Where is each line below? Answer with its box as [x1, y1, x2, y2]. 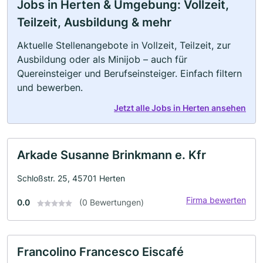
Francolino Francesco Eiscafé [17, 245, 184, 259]
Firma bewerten [186, 195, 246, 205]
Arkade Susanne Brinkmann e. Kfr [17, 148, 206, 162]
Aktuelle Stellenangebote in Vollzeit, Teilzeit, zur [17, 39, 231, 51]
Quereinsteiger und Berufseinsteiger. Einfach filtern [17, 68, 242, 79]
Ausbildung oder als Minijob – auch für [17, 53, 187, 65]
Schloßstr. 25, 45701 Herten [17, 173, 125, 183]
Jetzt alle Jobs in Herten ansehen [114, 103, 246, 113]
